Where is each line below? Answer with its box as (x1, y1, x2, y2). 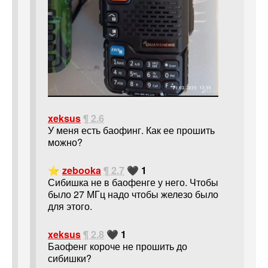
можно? (48, 135, 83, 150)
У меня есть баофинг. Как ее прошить (48, 123, 215, 138)
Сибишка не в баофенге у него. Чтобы (48, 175, 218, 190)
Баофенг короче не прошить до (48, 239, 187, 253)
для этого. (48, 199, 92, 214)
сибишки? (48, 251, 92, 265)
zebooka (62, 163, 101, 178)
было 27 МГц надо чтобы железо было (48, 187, 218, 202)
